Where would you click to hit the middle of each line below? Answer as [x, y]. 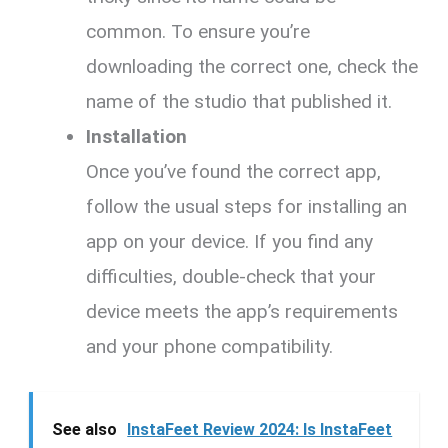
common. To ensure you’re [198, 31]
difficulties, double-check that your [231, 276]
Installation [137, 136]
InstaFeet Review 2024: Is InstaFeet [260, 430]
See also [85, 430]
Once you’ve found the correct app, [234, 171]
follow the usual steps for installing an [247, 206]
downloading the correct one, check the [252, 66]
